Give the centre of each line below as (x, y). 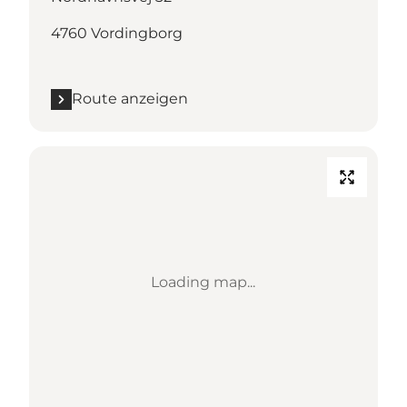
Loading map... (203, 283)
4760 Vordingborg (117, 34)
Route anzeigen (130, 99)
